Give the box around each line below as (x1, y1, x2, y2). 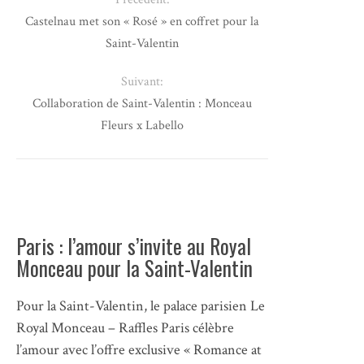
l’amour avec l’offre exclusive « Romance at (16, 340, 262, 359)
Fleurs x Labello (101, 116, 184, 134)
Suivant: (121, 72, 164, 90)
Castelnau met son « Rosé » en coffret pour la (25, 12, 260, 30)
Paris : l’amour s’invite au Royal (16, 230, 251, 261)
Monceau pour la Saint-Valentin (16, 252, 253, 283)
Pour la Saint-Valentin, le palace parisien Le (16, 296, 265, 315)
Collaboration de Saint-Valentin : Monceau (32, 94, 253, 112)
